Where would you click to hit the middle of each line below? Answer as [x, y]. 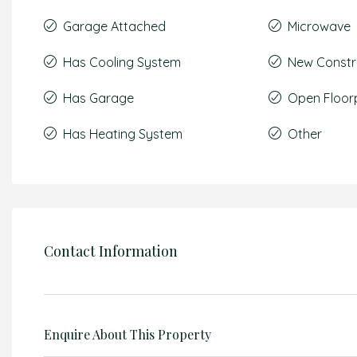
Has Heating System [123, 134]
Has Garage [98, 98]
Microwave [320, 26]
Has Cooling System [122, 62]
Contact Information [111, 251]
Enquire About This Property [127, 334]
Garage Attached [114, 26]
